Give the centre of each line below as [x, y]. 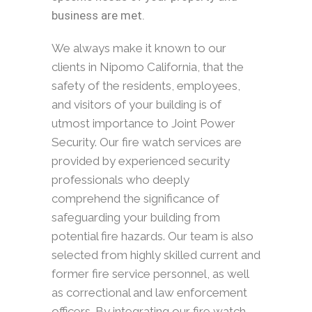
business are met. [98, 15]
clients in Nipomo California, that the [148, 67]
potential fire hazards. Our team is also [153, 236]
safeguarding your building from [136, 217]
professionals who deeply [120, 179]
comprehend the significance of [135, 198]
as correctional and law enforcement [149, 292]
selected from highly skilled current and [156, 255]
